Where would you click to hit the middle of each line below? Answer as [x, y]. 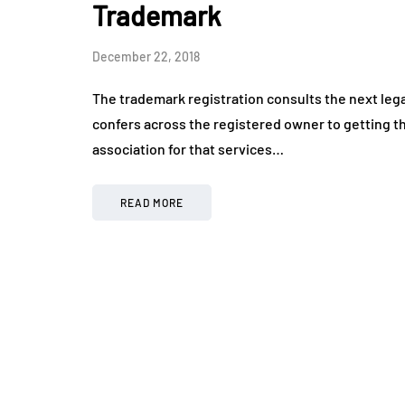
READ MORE [152, 203]
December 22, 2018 [146, 57]
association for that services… [188, 149]
